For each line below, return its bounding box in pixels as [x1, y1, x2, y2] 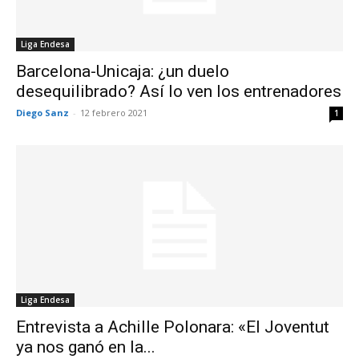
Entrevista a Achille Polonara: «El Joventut [16, 317, 329, 337]
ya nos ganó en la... [16, 337, 155, 357]
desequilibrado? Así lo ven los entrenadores [16, 82, 341, 102]
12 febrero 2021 [80, 107, 147, 119]
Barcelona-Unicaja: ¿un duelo [16, 62, 229, 82]
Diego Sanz [16, 107, 69, 119]
